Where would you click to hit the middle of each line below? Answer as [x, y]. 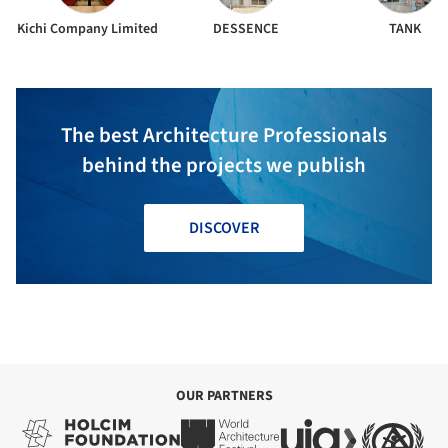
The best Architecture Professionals [224, 134]
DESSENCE [246, 28]
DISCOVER [224, 227]
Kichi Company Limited [88, 28]
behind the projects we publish [224, 164]
